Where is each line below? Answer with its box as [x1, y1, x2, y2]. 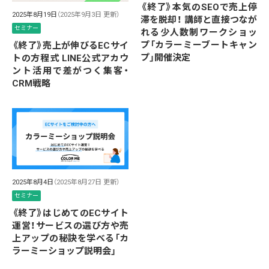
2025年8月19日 [12, 11, 57, 19]
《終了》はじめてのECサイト [12, 207, 128, 219]
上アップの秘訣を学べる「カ [12, 232, 128, 244]
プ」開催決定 [141, 52, 190, 64]
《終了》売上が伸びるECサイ [12, 40, 128, 52]
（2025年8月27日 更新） [53, 178, 119, 186]
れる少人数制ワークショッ [141, 27, 257, 38]
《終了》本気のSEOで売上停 [141, 2, 257, 13]
